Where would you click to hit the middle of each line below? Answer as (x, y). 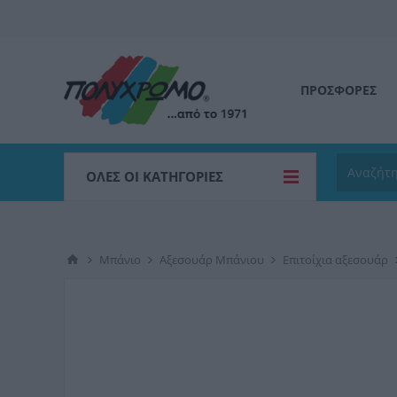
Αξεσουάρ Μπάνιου (212, 260)
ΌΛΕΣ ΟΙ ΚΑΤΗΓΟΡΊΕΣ (155, 176)
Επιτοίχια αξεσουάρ (335, 260)
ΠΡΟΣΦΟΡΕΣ (339, 90)
